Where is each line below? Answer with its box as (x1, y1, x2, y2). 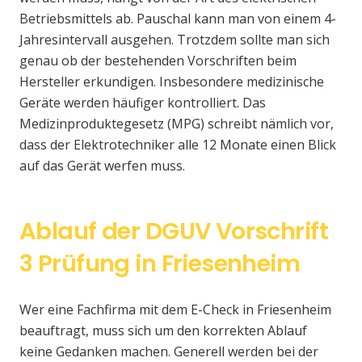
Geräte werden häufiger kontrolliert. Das (19, 94, 266, 112)
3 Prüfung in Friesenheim (19, 247, 301, 280)
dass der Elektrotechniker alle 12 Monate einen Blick (19, 136, 336, 154)
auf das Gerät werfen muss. (19, 157, 185, 175)
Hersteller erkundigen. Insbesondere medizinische (19, 73, 324, 91)
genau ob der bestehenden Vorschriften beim (19, 52, 297, 70)
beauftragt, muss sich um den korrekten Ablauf (19, 322, 307, 340)
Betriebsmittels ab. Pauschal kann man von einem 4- (19, 10, 336, 28)
